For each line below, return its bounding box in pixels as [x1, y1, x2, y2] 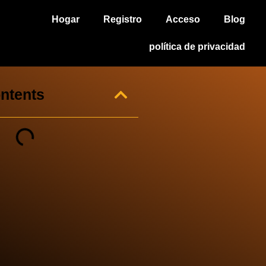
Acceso [166, 14, 201, 24]
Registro [103, 14, 142, 24]
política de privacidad [149, 42, 246, 52]
